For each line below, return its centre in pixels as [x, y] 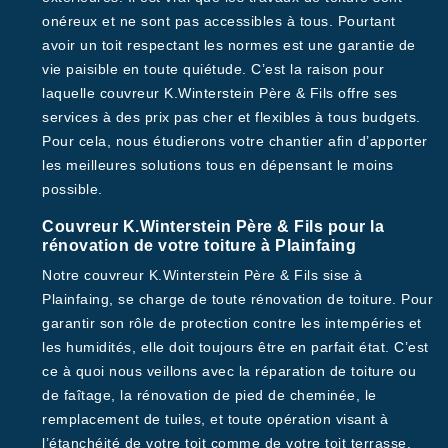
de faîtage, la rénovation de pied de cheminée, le [209, 395]
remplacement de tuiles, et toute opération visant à [215, 419]
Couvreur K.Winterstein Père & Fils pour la [213, 226]
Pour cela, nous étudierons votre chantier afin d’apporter [235, 141]
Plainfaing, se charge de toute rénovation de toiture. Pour [237, 299]
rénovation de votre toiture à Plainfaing [199, 245]
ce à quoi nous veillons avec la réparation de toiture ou [229, 371]
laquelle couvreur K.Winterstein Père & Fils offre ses [220, 93]
